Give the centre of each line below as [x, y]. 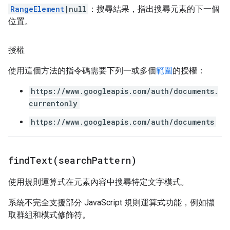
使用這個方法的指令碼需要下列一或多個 [82, 71]
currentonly [53, 103]
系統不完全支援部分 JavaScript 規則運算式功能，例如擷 [111, 203]
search [75, 160]
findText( [33, 160]
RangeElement [37, 9]
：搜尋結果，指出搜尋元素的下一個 [154, 9]
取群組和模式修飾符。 [49, 215]
